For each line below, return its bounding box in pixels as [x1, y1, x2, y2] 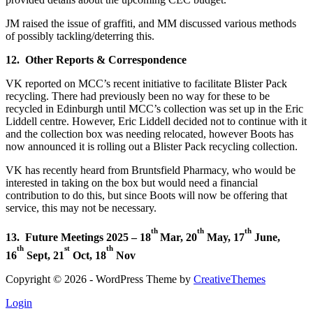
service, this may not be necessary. [6, 202, 156, 214]
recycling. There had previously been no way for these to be [6, 90, 270, 103]
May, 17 [207, 231, 245, 243]
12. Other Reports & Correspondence [6, 54, 187, 66]
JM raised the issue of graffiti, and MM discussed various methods [6, 17, 296, 30]
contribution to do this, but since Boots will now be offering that [6, 189, 287, 202]
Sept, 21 [27, 249, 64, 261]
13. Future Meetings [6, 231, 106, 243]
